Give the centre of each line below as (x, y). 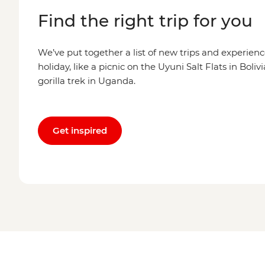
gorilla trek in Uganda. (87, 80)
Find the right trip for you (145, 20)
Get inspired (80, 130)
